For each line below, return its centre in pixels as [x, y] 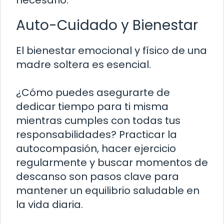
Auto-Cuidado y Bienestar [107, 25]
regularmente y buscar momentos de [112, 163]
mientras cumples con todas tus [98, 121]
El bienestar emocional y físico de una [111, 51]
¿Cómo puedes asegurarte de [93, 93]
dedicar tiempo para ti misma [92, 107]
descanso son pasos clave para [97, 177]
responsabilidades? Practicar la [96, 135]
